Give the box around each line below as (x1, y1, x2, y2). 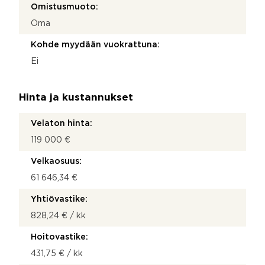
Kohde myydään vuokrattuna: (31, 41, 160, 49)
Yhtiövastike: (31, 195, 88, 203)
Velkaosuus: (31, 157, 82, 165)
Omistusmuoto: (31, 3, 98, 11)
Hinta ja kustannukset (19, 93, 133, 102)
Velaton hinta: (31, 119, 92, 127)
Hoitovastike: (31, 233, 88, 241)
